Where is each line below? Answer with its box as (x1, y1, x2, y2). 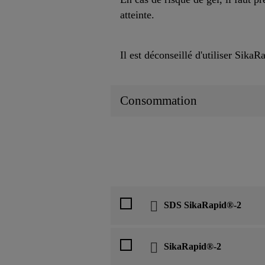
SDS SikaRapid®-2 (164, 200, 241, 211)
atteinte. (120, 9, 154, 21)
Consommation (120, 93, 197, 108)
